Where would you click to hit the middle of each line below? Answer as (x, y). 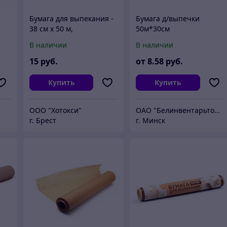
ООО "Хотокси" (55, 110)
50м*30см (153, 28)
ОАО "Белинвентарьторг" (217, 110)
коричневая (50, 49)
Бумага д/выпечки (168, 18)
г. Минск (151, 120)
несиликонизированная (178, 39)
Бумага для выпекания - (71, 18)
